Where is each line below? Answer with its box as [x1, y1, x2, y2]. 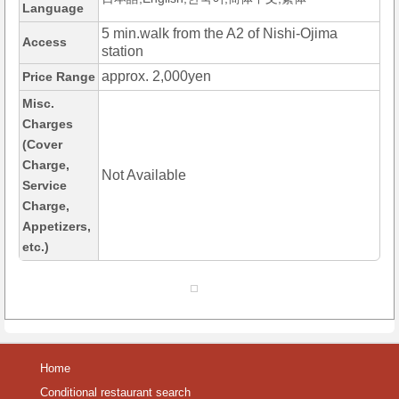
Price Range [22, 69, 95, 85]
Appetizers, [22, 219, 91, 234]
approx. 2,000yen [102, 69, 211, 85]
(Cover [22, 137, 62, 152]
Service [22, 178, 67, 193]
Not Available [102, 167, 186, 183]
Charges [22, 117, 73, 132]
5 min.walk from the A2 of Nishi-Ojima [102, 26, 338, 42]
